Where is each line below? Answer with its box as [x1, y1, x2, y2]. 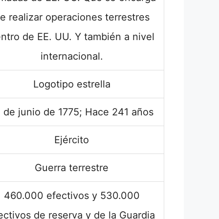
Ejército [54, 134, 89, 146]
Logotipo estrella [33, 78, 110, 90]
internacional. [40, 50, 103, 62]
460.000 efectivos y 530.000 [3, 190, 140, 201]
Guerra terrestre [35, 162, 109, 174]
